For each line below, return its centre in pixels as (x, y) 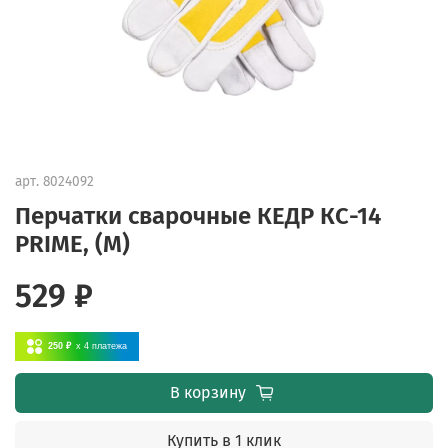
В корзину (207, 392)
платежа (109, 345)
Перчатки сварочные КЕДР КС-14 (198, 215)
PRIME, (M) (72, 243)
